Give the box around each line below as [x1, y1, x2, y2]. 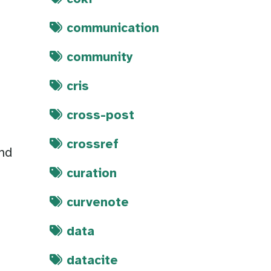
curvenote [67, 196, 129, 210]
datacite [67, 254, 118, 268]
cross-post [67, 109, 134, 123]
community [67, 51, 133, 65]
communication [67, 22, 159, 36]
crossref [67, 138, 119, 152]
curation [67, 167, 117, 181]
